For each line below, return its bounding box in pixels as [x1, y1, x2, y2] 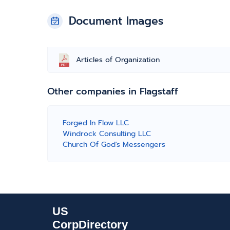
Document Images [69, 13, 163, 29]
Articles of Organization [76, 54, 160, 65]
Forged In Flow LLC [63, 118, 129, 128]
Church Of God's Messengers [63, 139, 165, 150]
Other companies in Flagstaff [47, 84, 178, 99]
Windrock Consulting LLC [63, 128, 151, 139]
